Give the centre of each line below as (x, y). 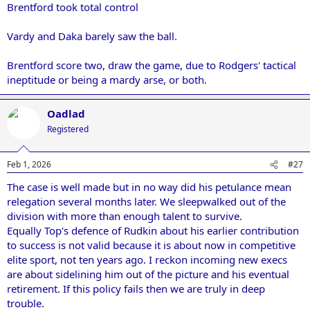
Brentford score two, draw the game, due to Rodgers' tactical (152, 65)
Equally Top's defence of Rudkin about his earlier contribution (153, 230)
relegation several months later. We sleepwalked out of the (146, 201)
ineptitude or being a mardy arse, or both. (107, 79)
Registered (68, 129)
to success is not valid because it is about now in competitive (151, 245)
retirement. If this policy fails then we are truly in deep (136, 289)
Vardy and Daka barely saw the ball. (92, 36)
